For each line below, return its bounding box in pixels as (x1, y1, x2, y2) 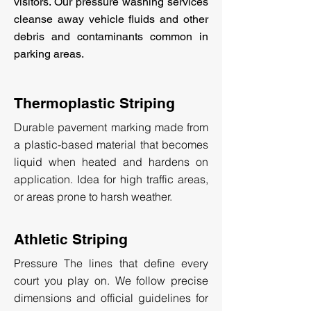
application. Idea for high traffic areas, (14, 172, 208, 186)
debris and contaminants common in (14, 30, 208, 43)
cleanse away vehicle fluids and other (14, 12, 208, 26)
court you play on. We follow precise (14, 274, 208, 287)
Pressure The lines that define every (14, 256, 208, 270)
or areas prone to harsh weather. (14, 190, 175, 203)
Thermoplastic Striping (14, 94, 175, 112)
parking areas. (14, 47, 84, 60)
